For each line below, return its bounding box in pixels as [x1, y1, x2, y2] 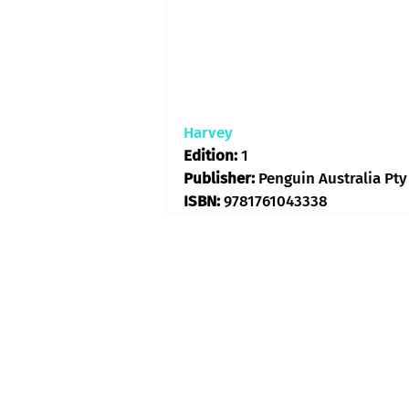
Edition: [184, 146, 241, 165]
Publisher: [184, 169, 258, 188]
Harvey [184, 123, 233, 142]
